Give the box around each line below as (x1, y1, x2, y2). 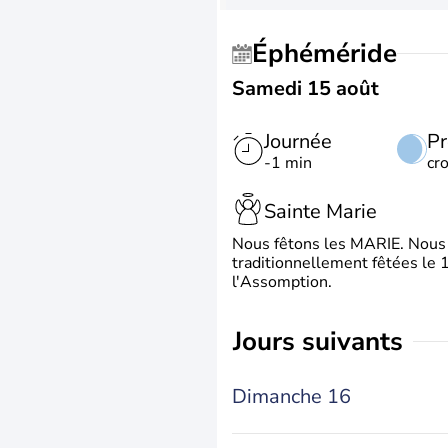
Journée (264, 128, 332, 155)
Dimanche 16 (232, 383, 351, 410)
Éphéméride (268, 36, 397, 71)
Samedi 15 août (232, 75, 379, 102)
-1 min (264, 152, 312, 174)
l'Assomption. (232, 271, 332, 293)
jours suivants (242, 324, 403, 359)
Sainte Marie (264, 197, 377, 225)
